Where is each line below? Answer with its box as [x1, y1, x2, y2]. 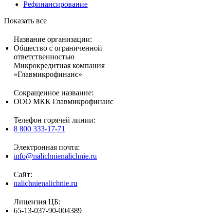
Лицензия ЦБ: [14, 198, 60, 206]
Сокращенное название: [14, 89, 93, 97]
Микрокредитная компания [14, 61, 105, 70]
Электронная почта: [14, 143, 80, 152]
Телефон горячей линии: [14, 116, 95, 125]
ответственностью [14, 53, 74, 61]
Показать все [4, 17, 47, 25]
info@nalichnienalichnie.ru [14, 152, 97, 161]
